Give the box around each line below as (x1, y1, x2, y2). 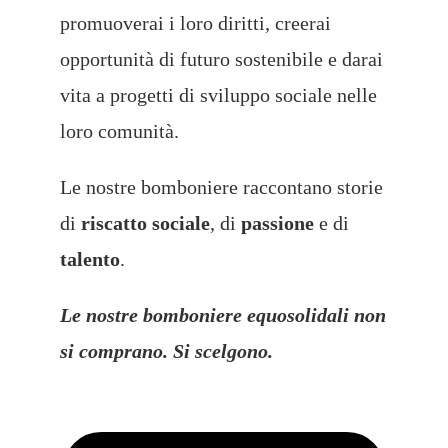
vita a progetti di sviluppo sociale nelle (59, 84, 377, 107)
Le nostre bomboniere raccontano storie (59, 176, 383, 199)
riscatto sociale (80, 212, 210, 235)
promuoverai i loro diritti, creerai (59, 12, 331, 35)
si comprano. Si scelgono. (59, 340, 273, 363)
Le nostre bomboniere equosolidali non (59, 304, 386, 327)
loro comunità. (59, 120, 179, 143)
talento (59, 248, 120, 271)
